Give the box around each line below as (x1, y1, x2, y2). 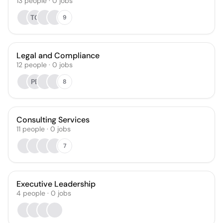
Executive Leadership (16, 179, 96, 189)
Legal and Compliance (16, 50, 100, 61)
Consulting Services (16, 114, 90, 125)
